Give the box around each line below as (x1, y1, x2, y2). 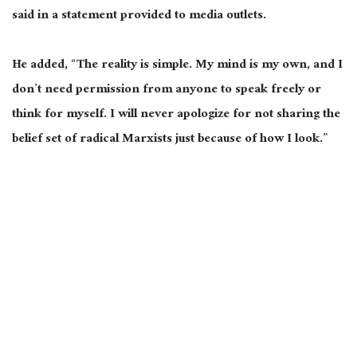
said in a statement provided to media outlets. (12, 3, 266, 29)
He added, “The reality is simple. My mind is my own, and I (12, 53, 343, 78)
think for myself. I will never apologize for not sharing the (12, 102, 340, 127)
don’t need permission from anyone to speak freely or (12, 77, 321, 103)
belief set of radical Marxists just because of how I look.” (12, 127, 328, 152)
